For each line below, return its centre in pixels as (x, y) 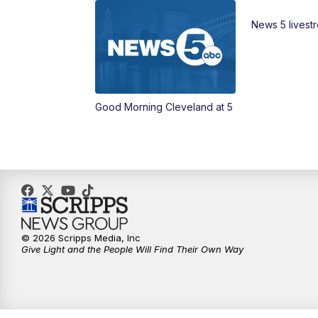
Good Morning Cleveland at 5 (164, 107)
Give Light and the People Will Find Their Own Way (132, 250)
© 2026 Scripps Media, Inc (81, 238)
